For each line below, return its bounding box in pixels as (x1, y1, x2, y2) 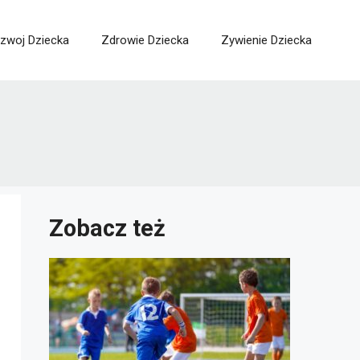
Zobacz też (49, 215, 166, 242)
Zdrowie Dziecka (101, 33, 189, 47)
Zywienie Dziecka (221, 33, 312, 47)
